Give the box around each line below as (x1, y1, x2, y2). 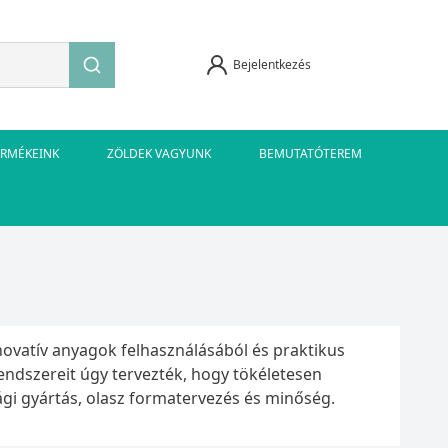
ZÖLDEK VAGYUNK (107, 144, 211, 162)
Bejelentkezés (232, 55, 311, 73)
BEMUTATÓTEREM (259, 144, 362, 162)
